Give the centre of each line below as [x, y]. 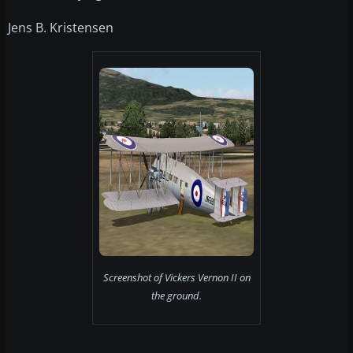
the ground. [176, 296]
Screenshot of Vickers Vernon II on [176, 278]
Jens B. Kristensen [61, 28]
